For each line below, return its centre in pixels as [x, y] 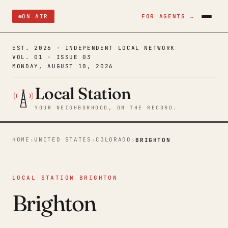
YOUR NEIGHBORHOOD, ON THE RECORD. [106, 108]
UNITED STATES [63, 139]
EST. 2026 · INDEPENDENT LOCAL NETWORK [94, 48]
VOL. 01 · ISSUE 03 [52, 57]
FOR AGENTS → [168, 16]
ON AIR [35, 16]
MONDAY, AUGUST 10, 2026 [63, 66]
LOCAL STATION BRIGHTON [65, 178]
